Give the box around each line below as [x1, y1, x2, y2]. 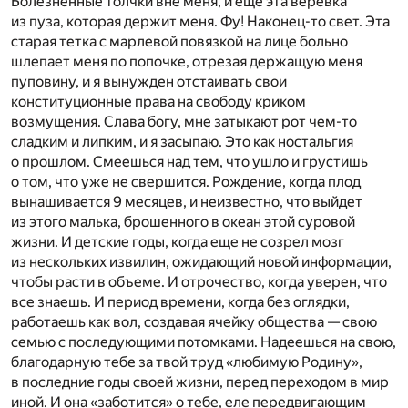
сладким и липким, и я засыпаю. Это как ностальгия [11, 132, 353, 150]
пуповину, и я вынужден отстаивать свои [11, 72, 287, 90]
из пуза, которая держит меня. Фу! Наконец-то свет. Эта [11, 12, 390, 30]
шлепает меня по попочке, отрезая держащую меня [11, 52, 362, 70]
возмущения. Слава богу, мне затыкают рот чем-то [11, 112, 357, 130]
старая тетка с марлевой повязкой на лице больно [11, 32, 348, 50]
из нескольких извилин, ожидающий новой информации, [11, 252, 392, 270]
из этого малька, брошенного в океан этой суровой [11, 212, 355, 230]
